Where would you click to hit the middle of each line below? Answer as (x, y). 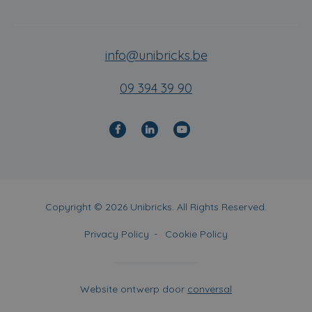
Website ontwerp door (134, 289)
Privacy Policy (117, 234)
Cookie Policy (196, 234)
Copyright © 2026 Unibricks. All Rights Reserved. (156, 206)
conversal (210, 289)
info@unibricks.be (156, 55)
